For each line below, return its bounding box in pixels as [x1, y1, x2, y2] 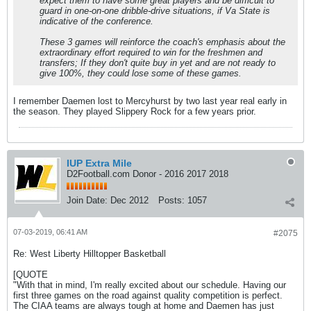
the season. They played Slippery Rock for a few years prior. [13, 106, 256, 117]
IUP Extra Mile [67, 158, 132, 169]
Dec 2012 [110, 195, 149, 205]
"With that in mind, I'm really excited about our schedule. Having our [13, 280, 286, 290]
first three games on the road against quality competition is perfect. [13, 290, 283, 301]
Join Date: [67, 195, 108, 205]
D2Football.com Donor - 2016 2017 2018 [67, 169, 228, 179]
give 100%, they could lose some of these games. [40, 68, 242, 78]
